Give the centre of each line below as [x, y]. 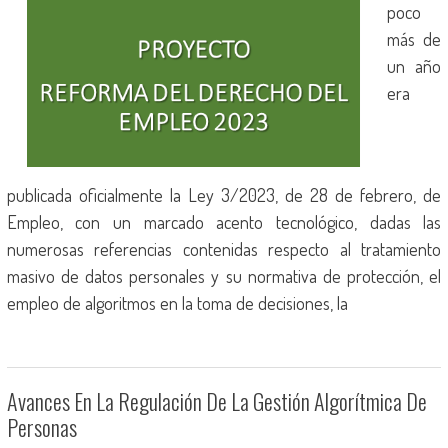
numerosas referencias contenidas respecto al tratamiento [224, 249]
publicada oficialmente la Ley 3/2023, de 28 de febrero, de [224, 195]
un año [414, 66]
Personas [41, 427]
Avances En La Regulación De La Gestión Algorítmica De [216, 401]
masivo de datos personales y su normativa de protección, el [224, 276]
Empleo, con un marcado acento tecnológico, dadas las [224, 222]
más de [414, 39]
